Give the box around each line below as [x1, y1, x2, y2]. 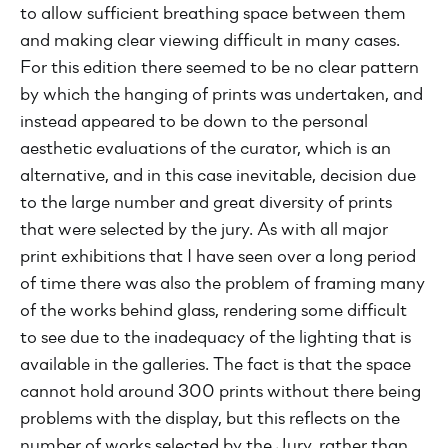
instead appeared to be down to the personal [20, 113, 368, 132]
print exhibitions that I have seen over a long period [20, 248, 416, 267]
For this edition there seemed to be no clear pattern [20, 59, 419, 78]
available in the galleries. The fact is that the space [20, 356, 411, 375]
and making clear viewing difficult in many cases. [20, 32, 400, 51]
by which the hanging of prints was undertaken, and [20, 86, 423, 105]
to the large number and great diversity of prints [20, 194, 392, 213]
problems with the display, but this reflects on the [20, 410, 400, 429]
